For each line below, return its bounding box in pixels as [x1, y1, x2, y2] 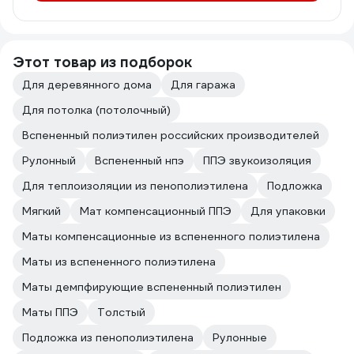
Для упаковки [250, 204, 326, 218]
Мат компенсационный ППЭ [80, 204, 232, 218]
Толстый [97, 305, 145, 319]
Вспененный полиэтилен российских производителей [22, 128, 319, 142]
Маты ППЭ [22, 305, 78, 319]
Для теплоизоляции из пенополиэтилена [22, 179, 248, 193]
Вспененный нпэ [95, 153, 184, 168]
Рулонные [213, 330, 267, 345]
